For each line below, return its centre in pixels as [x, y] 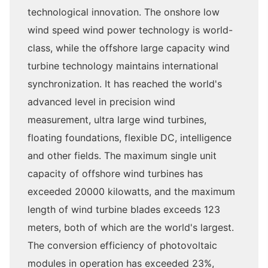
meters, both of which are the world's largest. [131, 228]
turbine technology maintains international [123, 66]
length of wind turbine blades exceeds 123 [124, 210]
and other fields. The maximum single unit [122, 156]
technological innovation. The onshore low [124, 12]
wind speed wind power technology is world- [130, 30]
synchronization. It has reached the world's [125, 84]
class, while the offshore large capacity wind [129, 48]
